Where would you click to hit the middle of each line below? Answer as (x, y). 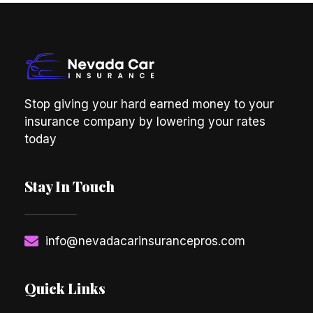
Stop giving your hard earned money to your (149, 104)
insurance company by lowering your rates (145, 121)
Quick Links (65, 288)
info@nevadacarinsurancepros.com (145, 241)
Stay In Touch (70, 186)
